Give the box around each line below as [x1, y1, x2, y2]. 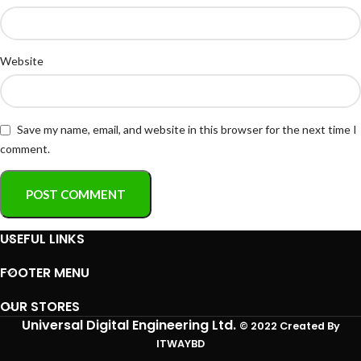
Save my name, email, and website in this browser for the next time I [17, 122, 357, 137]
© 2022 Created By [239, 318, 340, 333]
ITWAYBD [156, 336, 205, 351]
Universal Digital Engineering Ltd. [21, 315, 239, 334]
